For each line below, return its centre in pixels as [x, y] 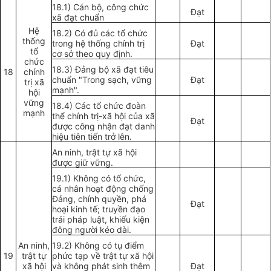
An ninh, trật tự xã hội [95, 152]
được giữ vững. [83, 163]
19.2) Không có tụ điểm [98, 246]
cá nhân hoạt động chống [103, 189]
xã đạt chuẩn [78, 18]
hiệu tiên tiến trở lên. [92, 137]
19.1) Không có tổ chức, [99, 178]
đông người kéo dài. [92, 230]
